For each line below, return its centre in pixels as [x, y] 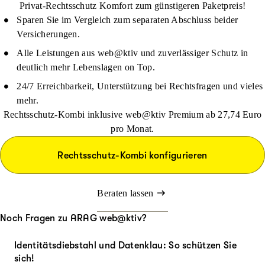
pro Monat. [132, 129]
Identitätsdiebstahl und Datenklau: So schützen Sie [126, 245]
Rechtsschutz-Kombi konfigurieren [132, 156]
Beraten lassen [125, 193]
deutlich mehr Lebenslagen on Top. [86, 67]
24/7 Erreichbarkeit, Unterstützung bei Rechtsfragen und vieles [140, 86]
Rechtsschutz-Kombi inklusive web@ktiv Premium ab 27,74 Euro [132, 114]
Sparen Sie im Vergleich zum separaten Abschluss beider [127, 20]
